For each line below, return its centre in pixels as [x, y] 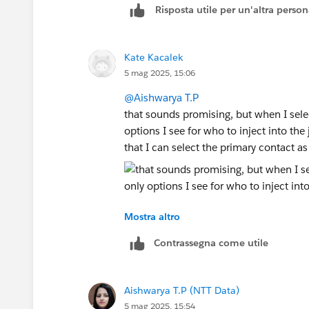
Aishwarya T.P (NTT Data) [182, 290]
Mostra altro [152, 216]
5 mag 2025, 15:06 [160, 72]
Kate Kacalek [153, 57]
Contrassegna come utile [211, 242]
